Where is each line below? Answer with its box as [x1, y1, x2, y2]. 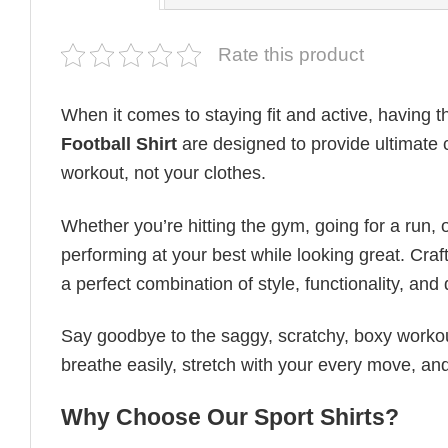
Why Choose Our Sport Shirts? [61, 405, 399, 431]
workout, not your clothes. [61, 163, 266, 184]
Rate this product [218, 44, 364, 66]
